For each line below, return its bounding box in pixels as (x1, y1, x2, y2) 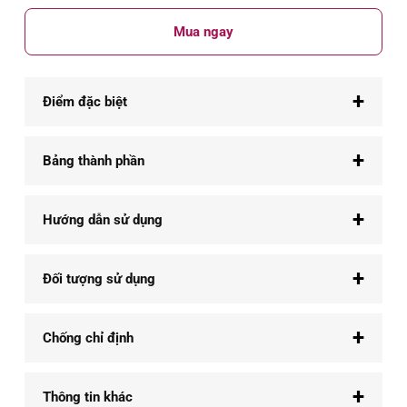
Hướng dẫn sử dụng (43, 211, 163, 228)
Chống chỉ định (43, 329, 134, 346)
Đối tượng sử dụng (43, 270, 155, 287)
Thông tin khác (43, 388, 133, 405)
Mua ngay (174, 23, 233, 40)
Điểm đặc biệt (43, 93, 127, 110)
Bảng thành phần (43, 152, 144, 169)
